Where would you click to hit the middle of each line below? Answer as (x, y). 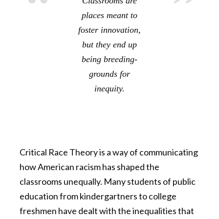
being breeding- (109, 59)
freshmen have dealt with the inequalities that (107, 211)
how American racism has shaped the (89, 167)
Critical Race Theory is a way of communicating (109, 152)
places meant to (109, 15)
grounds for (109, 74)
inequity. (109, 89)
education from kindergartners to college (98, 196)
